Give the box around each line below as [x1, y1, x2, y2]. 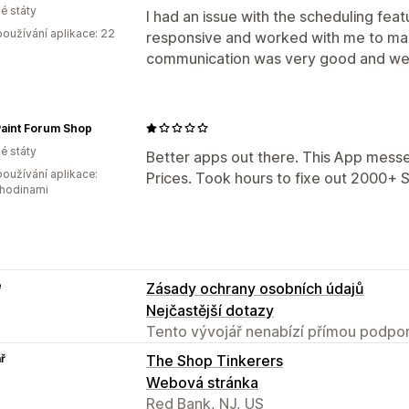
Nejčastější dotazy [146, 300, 274, 320]
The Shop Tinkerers [146, 351, 283, 370]
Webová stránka [146, 372, 258, 392]
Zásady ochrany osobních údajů [146, 278, 364, 298]
